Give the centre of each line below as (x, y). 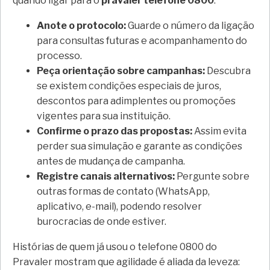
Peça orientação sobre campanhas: (121, 71)
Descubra (228, 71)
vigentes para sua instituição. (104, 116)
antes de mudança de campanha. (111, 161)
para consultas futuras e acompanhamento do (142, 40)
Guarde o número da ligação (190, 25)
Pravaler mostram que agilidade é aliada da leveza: (126, 262)
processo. (59, 55)
